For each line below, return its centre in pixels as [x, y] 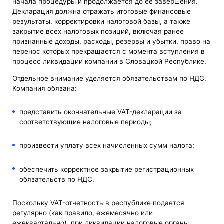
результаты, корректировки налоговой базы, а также [102, 22]
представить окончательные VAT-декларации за [100, 112]
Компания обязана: [45, 89]
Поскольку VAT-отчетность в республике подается [99, 203]
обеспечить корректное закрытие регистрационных [106, 169]
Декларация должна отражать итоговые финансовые [102, 12]
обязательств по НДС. [57, 179]
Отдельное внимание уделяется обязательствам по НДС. [110, 79]
